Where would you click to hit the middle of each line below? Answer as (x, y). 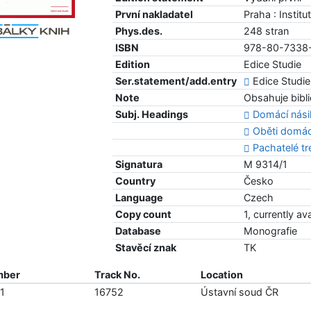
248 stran (267, 31)
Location (221, 275)
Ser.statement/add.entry (176, 81)
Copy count (144, 215)
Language (140, 198)
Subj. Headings (152, 115)
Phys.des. (139, 31)
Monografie (271, 231)
